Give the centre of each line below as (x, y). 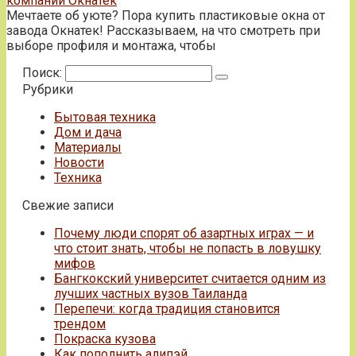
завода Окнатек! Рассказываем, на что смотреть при (163, 30)
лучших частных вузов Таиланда (151, 293)
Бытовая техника (105, 117)
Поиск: (44, 72)
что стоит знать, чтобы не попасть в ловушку (188, 248)
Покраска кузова (105, 339)
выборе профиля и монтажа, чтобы (111, 45)
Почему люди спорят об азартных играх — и (184, 233)
